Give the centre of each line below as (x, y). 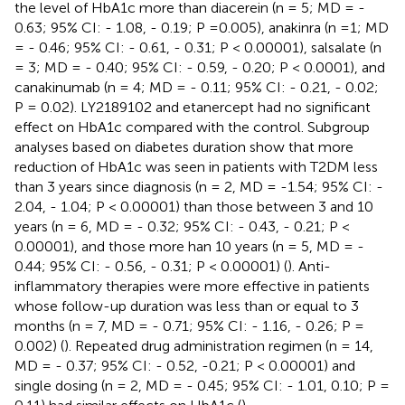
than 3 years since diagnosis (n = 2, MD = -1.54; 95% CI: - (199, 186)
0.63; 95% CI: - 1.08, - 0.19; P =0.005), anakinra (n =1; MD (202, 27)
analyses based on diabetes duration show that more (184, 146)
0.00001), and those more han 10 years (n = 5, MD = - (189, 246)
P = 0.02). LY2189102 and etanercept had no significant (193, 107)
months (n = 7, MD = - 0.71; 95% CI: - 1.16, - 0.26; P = (189, 325)
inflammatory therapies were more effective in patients (192, 286)
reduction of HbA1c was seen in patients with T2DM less (196, 166)
